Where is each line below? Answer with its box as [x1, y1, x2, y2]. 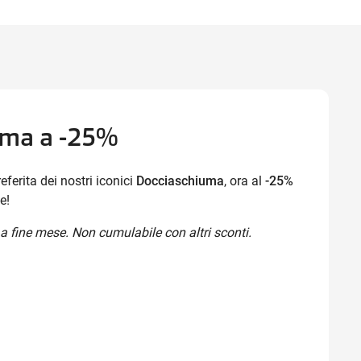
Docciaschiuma [136, 173, 224, 189]
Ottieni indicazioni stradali [176, 65, 313, 79]
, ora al [224, 173, 265, 189]
